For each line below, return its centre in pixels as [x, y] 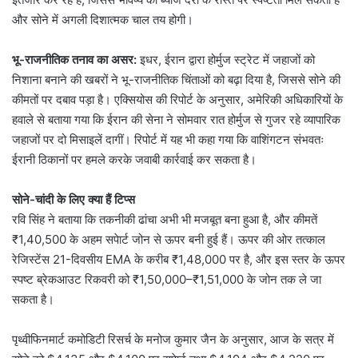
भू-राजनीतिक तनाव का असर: [74, 59]
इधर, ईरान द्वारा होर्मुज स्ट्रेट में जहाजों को [226, 59]
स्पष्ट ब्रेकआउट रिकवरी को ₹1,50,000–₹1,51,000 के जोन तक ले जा [167, 279]
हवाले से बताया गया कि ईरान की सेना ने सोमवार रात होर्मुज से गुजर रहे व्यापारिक [176, 119]
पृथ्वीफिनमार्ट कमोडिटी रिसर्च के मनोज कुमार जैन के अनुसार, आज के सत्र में [173, 339]
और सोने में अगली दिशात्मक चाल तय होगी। [103, 19]
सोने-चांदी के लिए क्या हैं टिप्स [74, 199]
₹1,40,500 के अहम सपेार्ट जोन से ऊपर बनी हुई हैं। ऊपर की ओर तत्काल [169, 239]
